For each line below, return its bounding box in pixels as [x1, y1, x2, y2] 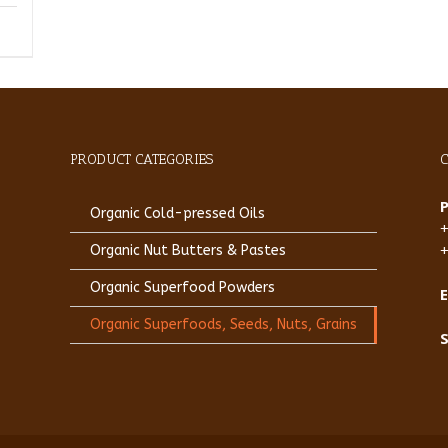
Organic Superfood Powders [89, 278, 275, 296]
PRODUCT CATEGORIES [69, 150, 213, 168]
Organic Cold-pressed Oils [89, 204, 265, 222]
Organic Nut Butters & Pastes [89, 241, 286, 259]
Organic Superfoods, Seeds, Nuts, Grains [89, 315, 357, 333]
